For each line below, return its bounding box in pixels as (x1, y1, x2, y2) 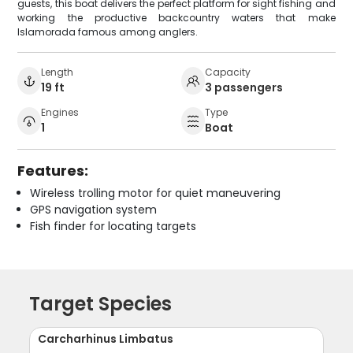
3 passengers (205, 79, 283, 95)
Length (41, 65, 74, 79)
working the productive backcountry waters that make (17, 10, 336, 24)
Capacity (205, 65, 251, 79)
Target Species (29, 290, 173, 317)
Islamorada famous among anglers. (17, 24, 199, 39)
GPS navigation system (30, 201, 158, 217)
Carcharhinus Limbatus (38, 330, 174, 347)
